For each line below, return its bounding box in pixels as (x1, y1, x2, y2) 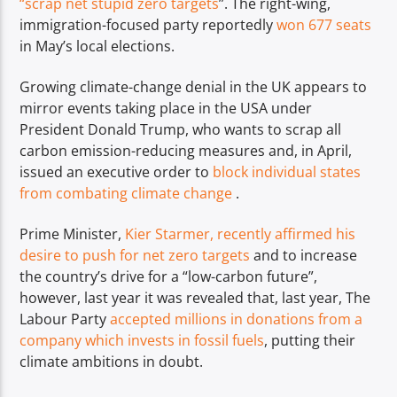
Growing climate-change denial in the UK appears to (19, 76, 368, 97)
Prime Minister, (19, 224, 126, 245)
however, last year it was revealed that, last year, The (19, 288, 371, 308)
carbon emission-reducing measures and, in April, (19, 140, 353, 160)
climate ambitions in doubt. (19, 352, 204, 372)
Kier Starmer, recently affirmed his (125, 224, 356, 245)
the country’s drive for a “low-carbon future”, (19, 267, 318, 287)
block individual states (213, 161, 362, 182)
